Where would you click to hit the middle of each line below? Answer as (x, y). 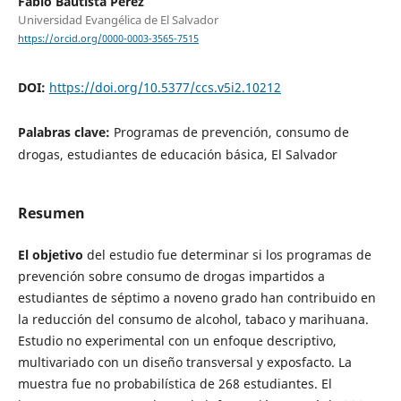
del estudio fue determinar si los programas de (227, 255)
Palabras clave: (65, 132)
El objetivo (50, 255)
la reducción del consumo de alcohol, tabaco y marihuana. (193, 320)
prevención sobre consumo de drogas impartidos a (171, 277)
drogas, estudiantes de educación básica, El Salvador (177, 155)
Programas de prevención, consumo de (231, 132)
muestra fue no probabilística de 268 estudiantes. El (175, 384)
